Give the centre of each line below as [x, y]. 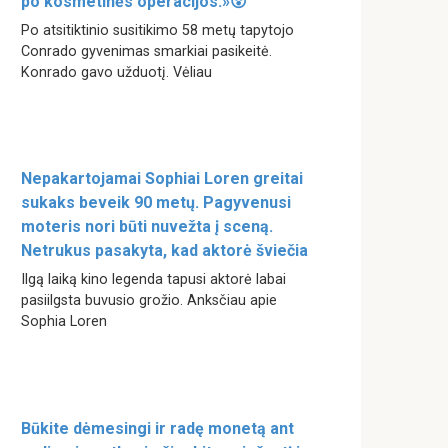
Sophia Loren [64, 322]
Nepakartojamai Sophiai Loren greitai [162, 179]
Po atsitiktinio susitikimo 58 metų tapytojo [157, 30]
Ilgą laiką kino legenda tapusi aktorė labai [153, 280]
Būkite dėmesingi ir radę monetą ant [157, 428]
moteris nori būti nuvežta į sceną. [147, 227]
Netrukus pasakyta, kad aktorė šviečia [164, 251]
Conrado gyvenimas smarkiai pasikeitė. [146, 51]
